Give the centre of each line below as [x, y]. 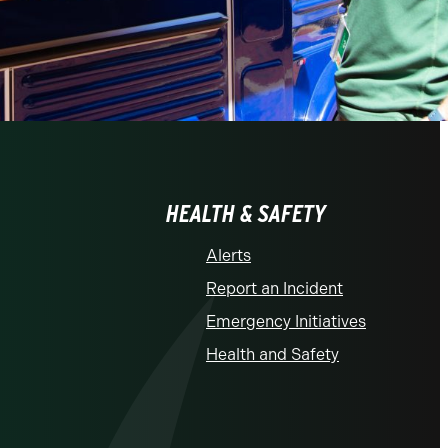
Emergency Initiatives [286, 321]
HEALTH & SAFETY [246, 213]
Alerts [228, 255]
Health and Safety [272, 354]
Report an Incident [274, 288]
